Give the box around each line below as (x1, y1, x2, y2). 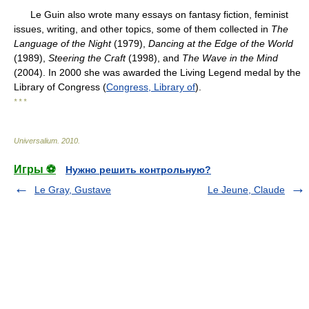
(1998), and (126, 52, 182, 63)
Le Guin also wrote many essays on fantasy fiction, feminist (14, 9, 288, 20)
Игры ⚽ (14, 163, 56, 175)
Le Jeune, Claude (208, 184, 285, 195)
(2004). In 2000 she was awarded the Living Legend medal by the (14, 67, 301, 78)
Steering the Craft (48, 52, 126, 63)
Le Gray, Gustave (34, 184, 111, 195)
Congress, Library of (106, 81, 195, 92)
